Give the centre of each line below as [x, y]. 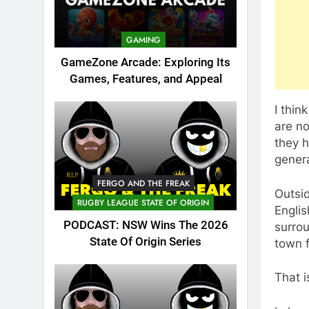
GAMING [143, 40]
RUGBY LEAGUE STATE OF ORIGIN [143, 203]
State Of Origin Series [146, 242]
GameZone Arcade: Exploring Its [146, 62]
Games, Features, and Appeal [146, 79]
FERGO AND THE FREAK [143, 184]
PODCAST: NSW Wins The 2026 [146, 226]
